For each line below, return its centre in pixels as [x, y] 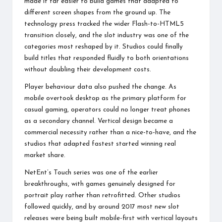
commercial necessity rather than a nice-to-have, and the [110, 132]
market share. [45, 155]
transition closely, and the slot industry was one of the [107, 35]
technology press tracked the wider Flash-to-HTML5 [104, 24]
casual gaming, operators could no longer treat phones [107, 110]
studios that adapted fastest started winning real [100, 144]
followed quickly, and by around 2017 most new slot [102, 207]
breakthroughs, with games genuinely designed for [100, 184]
